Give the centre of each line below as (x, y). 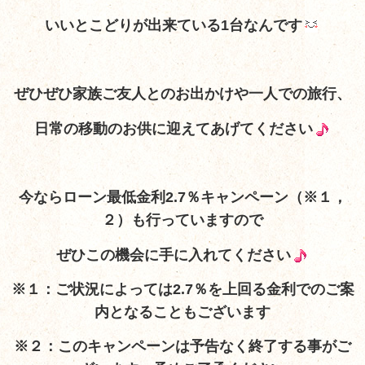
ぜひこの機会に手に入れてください (174, 255)
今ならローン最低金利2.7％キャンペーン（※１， (182, 198)
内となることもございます (182, 312)
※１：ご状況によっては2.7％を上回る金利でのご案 (182, 289)
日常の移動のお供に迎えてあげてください (174, 128)
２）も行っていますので (182, 220)
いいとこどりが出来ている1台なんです (174, 25)
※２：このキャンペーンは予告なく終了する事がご (182, 347)
